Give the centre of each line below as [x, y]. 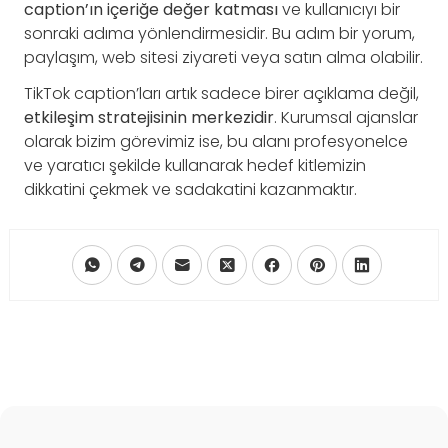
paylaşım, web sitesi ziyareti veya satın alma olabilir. [223, 57]
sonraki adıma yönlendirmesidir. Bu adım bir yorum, [219, 33]
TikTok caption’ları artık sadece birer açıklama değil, [221, 93]
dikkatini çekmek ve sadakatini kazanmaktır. [190, 189]
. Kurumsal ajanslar [346, 117]
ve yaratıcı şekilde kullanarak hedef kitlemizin [195, 165]
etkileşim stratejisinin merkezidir [149, 117]
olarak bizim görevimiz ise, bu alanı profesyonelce [216, 141]
